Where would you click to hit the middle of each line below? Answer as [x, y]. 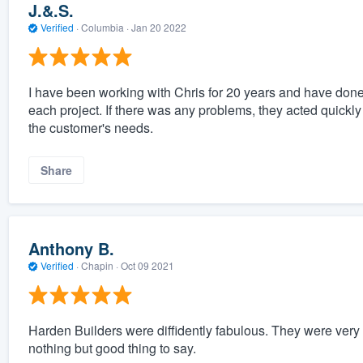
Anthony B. [71, 248]
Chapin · [99, 265]
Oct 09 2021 [147, 265]
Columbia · [105, 27]
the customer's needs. [90, 128]
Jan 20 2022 [158, 27]
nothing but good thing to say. [112, 348]
